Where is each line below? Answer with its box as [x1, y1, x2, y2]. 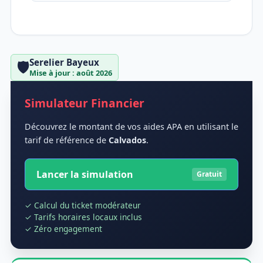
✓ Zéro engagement [25, 223, 102, 235]
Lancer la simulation [36, 167, 134, 181]
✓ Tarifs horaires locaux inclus [25, 211, 142, 223]
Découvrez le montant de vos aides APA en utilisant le [25, 121, 238, 133]
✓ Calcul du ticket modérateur [25, 200, 141, 211]
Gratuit [196, 168, 222, 179]
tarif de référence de [25, 134, 109, 146]
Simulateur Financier [25, 95, 144, 111]
